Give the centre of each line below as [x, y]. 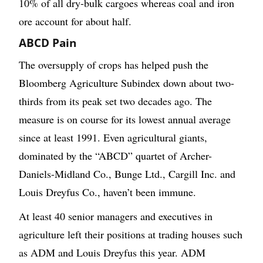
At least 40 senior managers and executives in [116, 216]
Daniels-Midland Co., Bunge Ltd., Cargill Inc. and [127, 174]
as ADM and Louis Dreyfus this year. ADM [112, 253]
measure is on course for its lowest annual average [125, 119]
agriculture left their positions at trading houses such [131, 235]
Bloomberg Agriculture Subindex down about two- [127, 83]
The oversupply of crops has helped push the [114, 65]
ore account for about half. [75, 21]
